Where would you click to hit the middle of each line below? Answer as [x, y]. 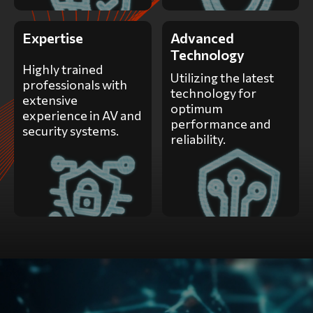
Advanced [202, 37]
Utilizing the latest [222, 77]
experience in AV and [82, 115]
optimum [196, 108]
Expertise [53, 37]
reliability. [198, 139]
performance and [220, 123]
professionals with [75, 84]
